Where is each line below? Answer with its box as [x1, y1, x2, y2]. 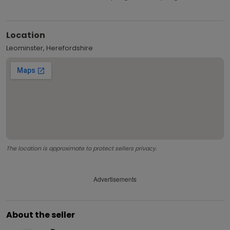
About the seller [6, 208, 75, 221]
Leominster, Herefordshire [6, 43, 93, 53]
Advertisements [93, 175, 137, 184]
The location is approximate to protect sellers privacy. [6, 144, 157, 152]
